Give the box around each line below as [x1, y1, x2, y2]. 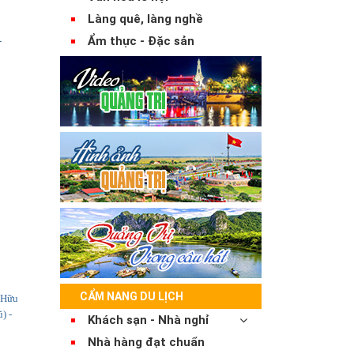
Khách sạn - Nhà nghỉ [88, 312, 209, 327]
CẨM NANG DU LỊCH [80, 289, 183, 303]
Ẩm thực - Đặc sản [88, 33, 194, 48]
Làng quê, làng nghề [88, 11, 203, 26]
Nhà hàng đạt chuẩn [88, 334, 205, 349]
